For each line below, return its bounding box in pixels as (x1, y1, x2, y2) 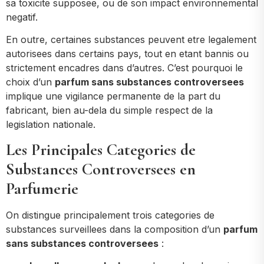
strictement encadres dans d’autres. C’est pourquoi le (6, 62, 243, 74)
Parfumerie (6, 178, 78, 199)
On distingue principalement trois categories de (6, 209, 214, 221)
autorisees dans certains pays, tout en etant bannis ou (6, 48, 249, 60)
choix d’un (6, 76, 55, 88)
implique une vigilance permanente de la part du (6, 90, 220, 103)
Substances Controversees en (6, 159, 196, 179)
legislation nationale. (6, 118, 95, 131)
